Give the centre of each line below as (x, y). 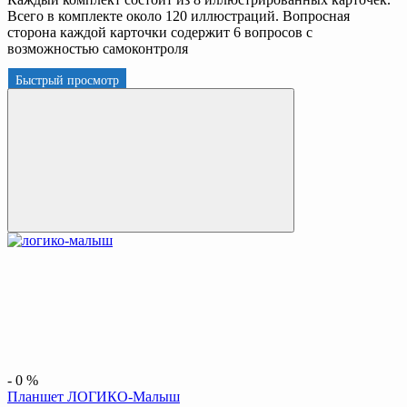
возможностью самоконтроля (98, 48)
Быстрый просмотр (67, 80)
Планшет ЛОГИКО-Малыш (94, 396)
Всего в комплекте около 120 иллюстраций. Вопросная (179, 15)
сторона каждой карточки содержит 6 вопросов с (160, 32)
